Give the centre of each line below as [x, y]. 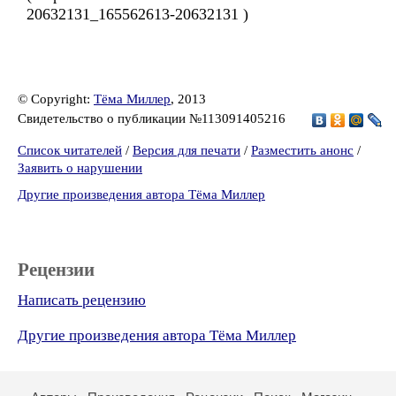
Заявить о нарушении [80, 168]
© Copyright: [56, 99]
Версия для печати [187, 150]
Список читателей [70, 150]
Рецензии [56, 270]
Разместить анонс [302, 150]
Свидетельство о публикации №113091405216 [153, 118]
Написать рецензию [82, 300]
